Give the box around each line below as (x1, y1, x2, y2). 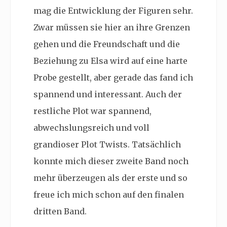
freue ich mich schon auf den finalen (33, 189, 184, 200)
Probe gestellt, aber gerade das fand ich (33, 72, 193, 83)
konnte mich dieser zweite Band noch (33, 156, 188, 166)
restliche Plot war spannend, (33, 105, 152, 116)
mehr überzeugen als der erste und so (33, 172, 187, 183)
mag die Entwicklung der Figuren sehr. (33, 5, 193, 16)
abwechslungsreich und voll (33, 122, 149, 133)
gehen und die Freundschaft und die (33, 39, 180, 49)
